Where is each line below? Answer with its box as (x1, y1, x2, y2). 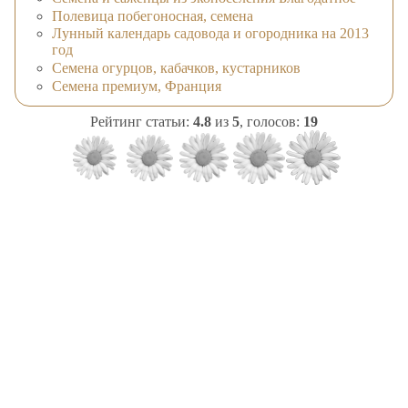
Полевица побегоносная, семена (52, 7, 253, 24)
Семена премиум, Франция (52, 77, 221, 94)
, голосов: (240, 114, 303, 130)
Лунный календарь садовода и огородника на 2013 (52, 25, 369, 42)
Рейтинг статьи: (90, 114, 193, 130)
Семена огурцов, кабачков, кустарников (52, 60, 301, 76)
